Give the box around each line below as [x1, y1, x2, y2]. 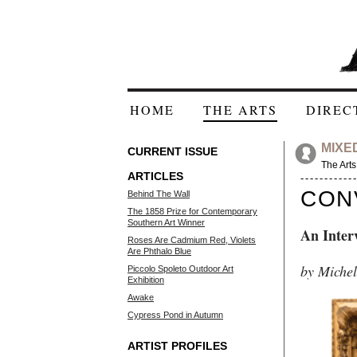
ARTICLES [127, 170, 183, 182]
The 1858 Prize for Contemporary [127, 206, 257, 216]
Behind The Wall [127, 189, 190, 198]
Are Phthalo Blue [127, 246, 191, 256]
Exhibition [127, 275, 164, 284]
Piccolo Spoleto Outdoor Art [127, 264, 233, 273]
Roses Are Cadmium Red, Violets [127, 235, 256, 245]
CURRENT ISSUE [127, 145, 218, 158]
